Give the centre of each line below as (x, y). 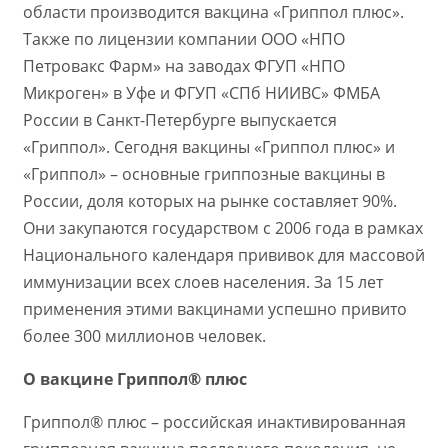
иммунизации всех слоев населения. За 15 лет (202, 282)
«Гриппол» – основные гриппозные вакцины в (203, 174)
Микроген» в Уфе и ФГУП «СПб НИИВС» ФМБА (201, 93)
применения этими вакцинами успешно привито (214, 309)
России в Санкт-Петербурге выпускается (179, 120)
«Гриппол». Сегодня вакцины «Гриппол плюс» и (208, 147)
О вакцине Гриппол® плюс (134, 379)
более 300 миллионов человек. (144, 336)
